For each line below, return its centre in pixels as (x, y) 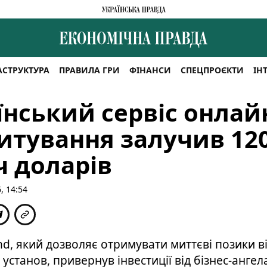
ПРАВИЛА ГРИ (89, 70)
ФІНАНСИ (150, 70)
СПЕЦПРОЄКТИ (212, 70)
